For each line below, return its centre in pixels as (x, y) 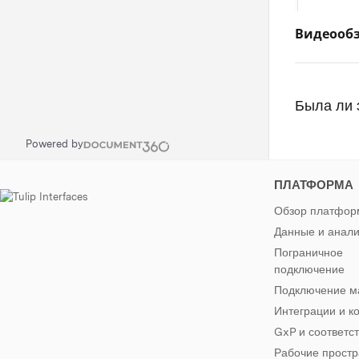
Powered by (54, 144)
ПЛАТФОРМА (314, 185)
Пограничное (309, 252)
